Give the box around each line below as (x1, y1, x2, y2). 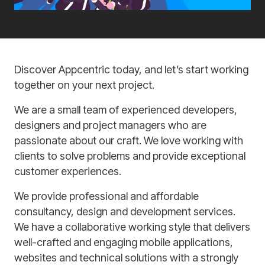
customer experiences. (14, 164, 121, 177)
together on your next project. (14, 78, 154, 91)
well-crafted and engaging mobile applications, (14, 235, 233, 248)
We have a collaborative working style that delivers (14, 220, 250, 233)
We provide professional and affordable (14, 189, 199, 202)
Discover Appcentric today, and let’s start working (14, 63, 248, 76)
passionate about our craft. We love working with (14, 134, 243, 147)
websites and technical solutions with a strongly (14, 251, 238, 264)
